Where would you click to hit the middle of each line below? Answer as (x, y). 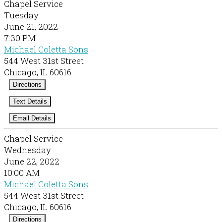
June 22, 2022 (32, 162)
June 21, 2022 (31, 27)
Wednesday (28, 150)
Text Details (30, 102)
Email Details (32, 118)
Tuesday (21, 15)
